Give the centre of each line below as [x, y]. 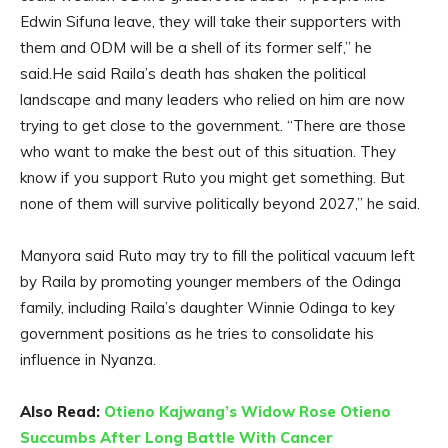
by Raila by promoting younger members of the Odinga [210, 282]
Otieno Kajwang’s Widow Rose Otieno [247, 412]
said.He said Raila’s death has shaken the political [193, 74]
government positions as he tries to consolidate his [197, 334]
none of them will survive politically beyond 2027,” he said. [220, 204]
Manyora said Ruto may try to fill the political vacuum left [217, 256]
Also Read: [62, 412]
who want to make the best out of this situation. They [208, 152]
